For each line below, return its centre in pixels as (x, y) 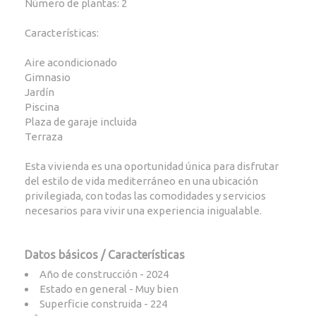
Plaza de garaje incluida (81, 122)
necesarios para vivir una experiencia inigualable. (143, 211)
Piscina (42, 107)
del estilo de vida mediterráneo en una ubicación (141, 181)
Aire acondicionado (71, 62)
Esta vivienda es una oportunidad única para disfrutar (152, 166)
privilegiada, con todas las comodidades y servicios (145, 196)
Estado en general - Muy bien (109, 289)
